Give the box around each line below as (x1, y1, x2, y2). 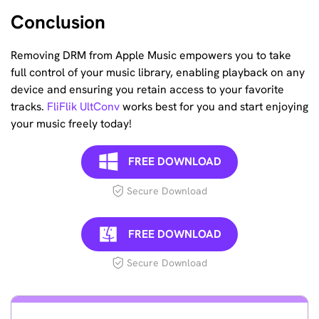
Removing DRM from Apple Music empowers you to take (11, 48, 291, 63)
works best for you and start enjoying (120, 99, 308, 115)
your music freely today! (11, 116, 132, 132)
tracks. (11, 99, 47, 115)
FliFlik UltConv (47, 99, 120, 115)
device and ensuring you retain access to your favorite (11, 82, 284, 98)
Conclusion (11, 9, 105, 34)
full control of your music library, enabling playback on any (11, 65, 305, 80)
